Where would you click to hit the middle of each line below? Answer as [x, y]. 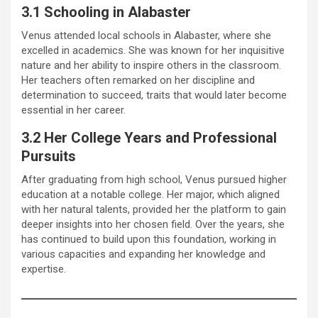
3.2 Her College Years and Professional [149, 137]
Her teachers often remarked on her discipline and [138, 80]
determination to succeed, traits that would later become [154, 95]
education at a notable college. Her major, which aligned [150, 194]
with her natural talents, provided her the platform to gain [154, 209]
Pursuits [49, 156]
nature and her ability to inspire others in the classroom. [151, 65]
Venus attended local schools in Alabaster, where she [146, 35]
